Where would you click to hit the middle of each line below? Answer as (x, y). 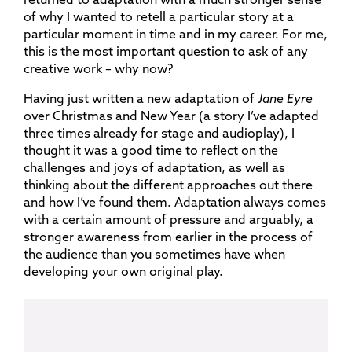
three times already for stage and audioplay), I (159, 133)
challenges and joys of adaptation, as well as (154, 167)
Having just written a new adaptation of (141, 98)
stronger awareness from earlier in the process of (168, 236)
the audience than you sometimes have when (154, 254)
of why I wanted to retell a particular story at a (159, 16)
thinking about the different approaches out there (168, 185)
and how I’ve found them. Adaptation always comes (175, 202)
